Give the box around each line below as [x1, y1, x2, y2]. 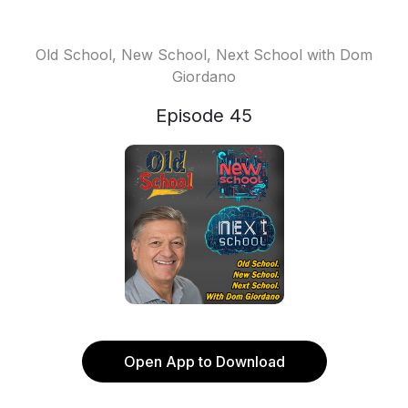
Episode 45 [156, 105, 252, 127]
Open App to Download [123, 352, 285, 371]
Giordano [172, 67, 236, 86]
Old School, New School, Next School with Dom [36, 46, 372, 64]
